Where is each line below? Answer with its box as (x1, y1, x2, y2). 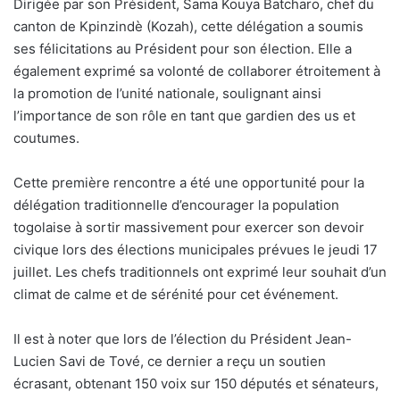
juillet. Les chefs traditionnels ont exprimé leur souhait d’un (13, 263, 387, 281)
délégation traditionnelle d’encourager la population (13, 196, 339, 214)
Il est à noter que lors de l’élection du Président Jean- (13, 330, 352, 348)
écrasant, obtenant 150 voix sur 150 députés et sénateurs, (13, 375, 379, 393)
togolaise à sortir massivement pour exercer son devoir (13, 219, 364, 237)
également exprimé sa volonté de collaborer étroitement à (13, 62, 380, 80)
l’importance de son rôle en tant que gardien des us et (13, 107, 355, 125)
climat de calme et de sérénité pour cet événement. (13, 286, 338, 304)
